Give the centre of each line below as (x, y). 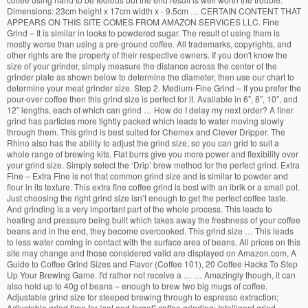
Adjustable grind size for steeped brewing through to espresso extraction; (143, 296)
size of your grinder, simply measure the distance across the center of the (142, 65)
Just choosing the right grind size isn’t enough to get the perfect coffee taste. (147, 197)
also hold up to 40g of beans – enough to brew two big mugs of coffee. (137, 285)
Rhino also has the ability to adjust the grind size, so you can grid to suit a (143, 142)
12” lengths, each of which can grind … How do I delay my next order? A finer (150, 109)
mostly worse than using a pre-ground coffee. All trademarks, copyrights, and (149, 43)
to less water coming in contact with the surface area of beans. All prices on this (154, 241)
